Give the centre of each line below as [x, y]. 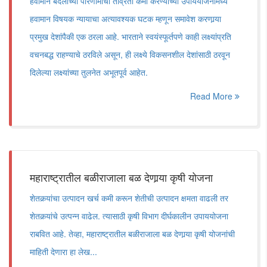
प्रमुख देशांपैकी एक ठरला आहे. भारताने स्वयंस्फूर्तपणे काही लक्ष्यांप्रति [131, 36]
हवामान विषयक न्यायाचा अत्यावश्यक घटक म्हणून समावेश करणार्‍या [125, 18]
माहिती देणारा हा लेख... [63, 252]
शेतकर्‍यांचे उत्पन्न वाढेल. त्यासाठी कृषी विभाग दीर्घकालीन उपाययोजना [129, 216]
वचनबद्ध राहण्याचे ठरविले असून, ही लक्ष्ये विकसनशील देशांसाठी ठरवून [130, 54]
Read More [212, 96]
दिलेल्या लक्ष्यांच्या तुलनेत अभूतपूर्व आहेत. [89, 72]
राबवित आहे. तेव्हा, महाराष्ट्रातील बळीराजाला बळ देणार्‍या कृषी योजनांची [132, 234]
